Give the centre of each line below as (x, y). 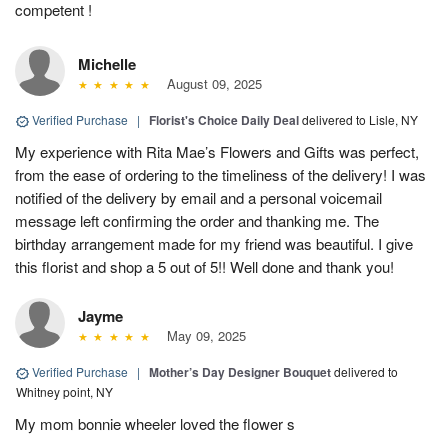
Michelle (107, 64)
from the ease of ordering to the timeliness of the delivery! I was (220, 175)
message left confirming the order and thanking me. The (197, 221)
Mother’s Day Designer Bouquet (240, 372)
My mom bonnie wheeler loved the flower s (155, 424)
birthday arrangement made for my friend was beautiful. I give (214, 244)
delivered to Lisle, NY (360, 120)
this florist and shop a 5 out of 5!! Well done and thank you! (204, 267)
